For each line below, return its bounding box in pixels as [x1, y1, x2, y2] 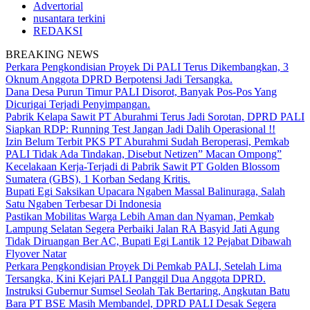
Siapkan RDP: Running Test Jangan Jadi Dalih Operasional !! [6, 123, 275, 135]
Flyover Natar [6, 248, 66, 259]
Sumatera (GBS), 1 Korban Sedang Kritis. [6, 173, 190, 185]
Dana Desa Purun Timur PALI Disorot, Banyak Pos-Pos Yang [6, 86, 277, 98]
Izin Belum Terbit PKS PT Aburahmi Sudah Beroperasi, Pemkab [6, 136, 289, 147]
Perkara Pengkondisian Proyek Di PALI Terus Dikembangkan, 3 [6, 61, 289, 73]
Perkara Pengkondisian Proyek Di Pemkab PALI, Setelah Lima [6, 260, 282, 272]
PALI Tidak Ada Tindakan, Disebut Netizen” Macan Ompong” [6, 148, 282, 160]
